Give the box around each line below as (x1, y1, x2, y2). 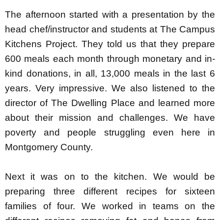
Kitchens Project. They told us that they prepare (5, 38, 215, 49)
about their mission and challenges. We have (5, 112, 215, 123)
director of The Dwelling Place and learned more (5, 97, 215, 108)
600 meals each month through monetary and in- (5, 53, 215, 64)
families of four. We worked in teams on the (5, 200, 215, 211)
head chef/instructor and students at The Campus (5, 24, 215, 34)
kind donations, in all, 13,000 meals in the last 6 (5, 68, 215, 79)
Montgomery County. (5, 141, 93, 152)
